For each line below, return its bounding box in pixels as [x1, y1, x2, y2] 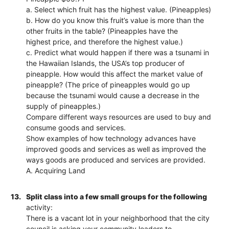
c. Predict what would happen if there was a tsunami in [26, 48, 210, 57]
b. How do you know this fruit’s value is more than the [26, 15, 204, 25]
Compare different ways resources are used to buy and [26, 112, 212, 121]
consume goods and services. [26, 123, 126, 132]
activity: [26, 202, 53, 212]
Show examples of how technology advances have [26, 133, 196, 143]
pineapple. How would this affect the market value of [26, 69, 203, 78]
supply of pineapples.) [26, 101, 101, 110]
